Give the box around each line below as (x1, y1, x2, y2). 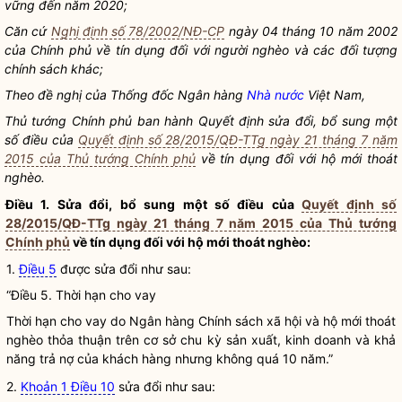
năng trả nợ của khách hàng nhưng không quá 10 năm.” (6, 351, 333, 366)
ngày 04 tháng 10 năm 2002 (224, 23, 398, 39)
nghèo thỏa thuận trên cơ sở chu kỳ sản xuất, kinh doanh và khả (6, 332, 396, 347)
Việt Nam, (304, 87, 365, 102)
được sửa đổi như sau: (57, 261, 191, 276)
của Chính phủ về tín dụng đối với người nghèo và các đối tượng (4, 42, 398, 57)
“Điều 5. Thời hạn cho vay (6, 287, 156, 302)
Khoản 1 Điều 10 (21, 379, 115, 394)
